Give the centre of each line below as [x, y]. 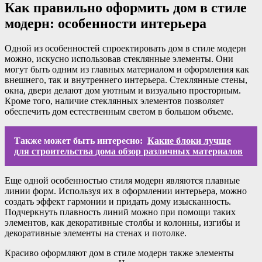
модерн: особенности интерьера [106, 24]
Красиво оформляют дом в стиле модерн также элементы [119, 253]
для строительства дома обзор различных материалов [128, 151]
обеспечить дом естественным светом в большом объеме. [119, 112]
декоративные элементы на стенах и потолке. [96, 233]
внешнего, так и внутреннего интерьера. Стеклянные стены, [126, 80]
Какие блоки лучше [189, 141]
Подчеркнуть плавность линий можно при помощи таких [120, 212]
